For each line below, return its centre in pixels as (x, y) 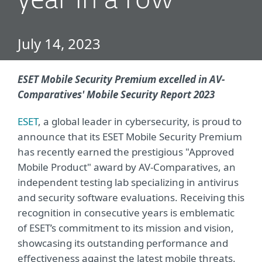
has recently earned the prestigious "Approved (126, 152)
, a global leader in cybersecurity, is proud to (140, 121)
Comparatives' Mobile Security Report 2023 (116, 94)
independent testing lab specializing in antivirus (128, 182)
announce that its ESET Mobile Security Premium (130, 137)
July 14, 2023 (59, 44)
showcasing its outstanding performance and (123, 243)
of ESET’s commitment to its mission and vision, (126, 228)
